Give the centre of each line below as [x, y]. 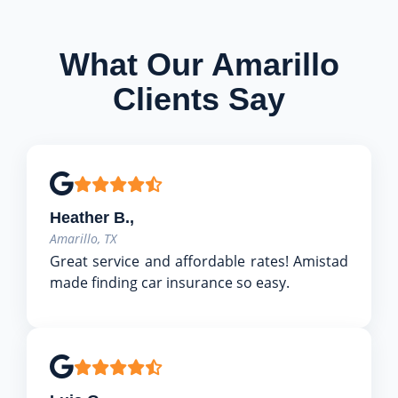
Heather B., [92, 217]
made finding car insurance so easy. [170, 282]
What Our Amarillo [199, 64]
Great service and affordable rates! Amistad [199, 261]
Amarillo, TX [83, 238]
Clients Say [199, 99]
